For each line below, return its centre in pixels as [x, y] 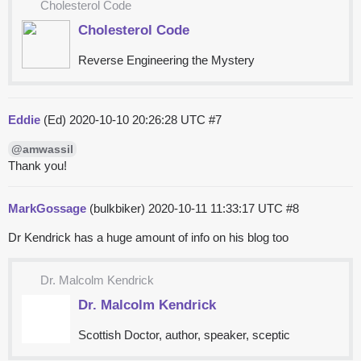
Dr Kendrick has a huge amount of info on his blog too [148, 238]
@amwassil [42, 149]
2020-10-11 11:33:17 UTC [217, 209]
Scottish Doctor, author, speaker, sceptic [184, 335]
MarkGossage [47, 209]
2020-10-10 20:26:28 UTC [139, 120]
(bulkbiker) [117, 209]
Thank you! [37, 166]
